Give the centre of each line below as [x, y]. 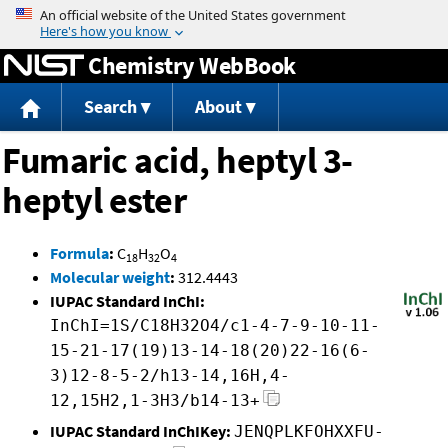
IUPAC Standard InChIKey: [140, 431]
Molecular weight [110, 277]
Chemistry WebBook [192, 65]
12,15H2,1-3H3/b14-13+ [155, 401]
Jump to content [224, 14]
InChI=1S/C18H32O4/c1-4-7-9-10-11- [215, 326]
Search [110, 107]
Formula [79, 253]
